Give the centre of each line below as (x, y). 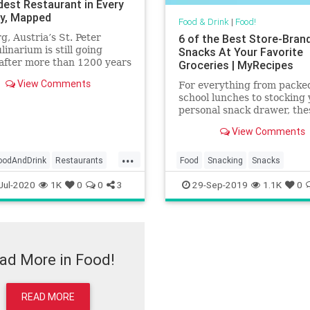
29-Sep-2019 (219, 185)
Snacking (225, 160)
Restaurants (79, 160)
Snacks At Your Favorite (240, 52)
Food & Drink (203, 22)
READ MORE (48, 297)
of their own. (210, 135)
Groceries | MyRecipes (236, 65)
